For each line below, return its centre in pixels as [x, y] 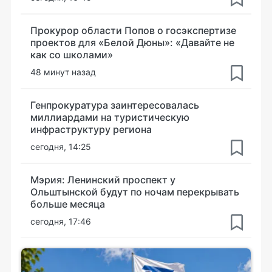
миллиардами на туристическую [110, 117]
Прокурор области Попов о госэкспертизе [133, 30]
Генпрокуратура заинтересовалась [115, 105]
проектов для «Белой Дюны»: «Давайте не [132, 42]
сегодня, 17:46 [61, 221]
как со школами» [72, 54]
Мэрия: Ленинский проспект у [103, 179]
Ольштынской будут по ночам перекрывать [135, 192]
